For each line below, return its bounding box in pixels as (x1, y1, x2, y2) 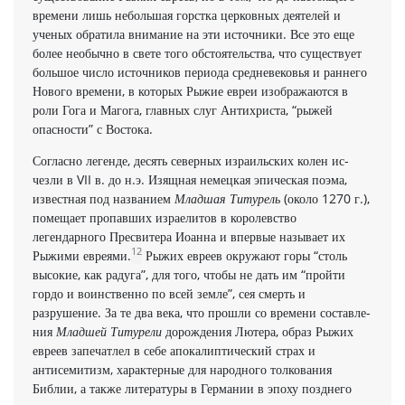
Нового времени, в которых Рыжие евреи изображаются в (33, 81, 348, 99)
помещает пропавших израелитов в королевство (33, 208, 297, 226)
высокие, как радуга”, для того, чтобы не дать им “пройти (33, 265, 345, 283)
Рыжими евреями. (33, 246, 131, 264)
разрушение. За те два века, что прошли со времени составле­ (33, 303, 371, 321)
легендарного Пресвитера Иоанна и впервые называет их (33, 227, 345, 245)
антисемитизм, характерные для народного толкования (33, 360, 332, 378)
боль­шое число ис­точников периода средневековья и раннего (33, 62, 367, 80)
